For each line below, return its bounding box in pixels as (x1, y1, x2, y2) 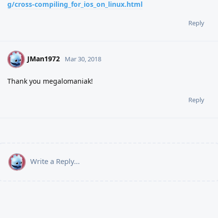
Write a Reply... (30, 156, 80, 166)
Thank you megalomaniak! (7, 76, 93, 86)
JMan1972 (27, 54, 60, 63)
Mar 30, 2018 (65, 54, 101, 63)
